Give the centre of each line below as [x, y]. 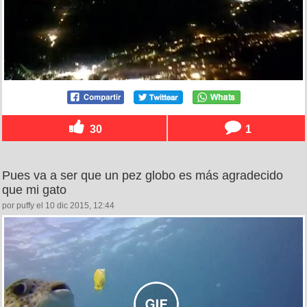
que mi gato [34, 189]
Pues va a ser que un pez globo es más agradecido [143, 175]
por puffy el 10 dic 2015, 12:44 [58, 205]
